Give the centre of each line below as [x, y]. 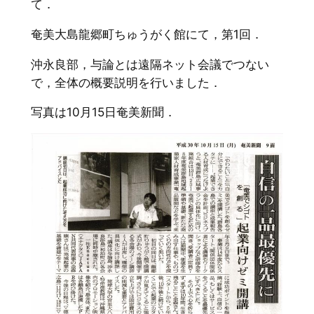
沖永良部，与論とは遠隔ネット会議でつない [150, 64]
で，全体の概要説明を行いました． [126, 82]
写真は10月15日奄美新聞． [103, 112]
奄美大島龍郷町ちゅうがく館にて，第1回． [146, 34]
